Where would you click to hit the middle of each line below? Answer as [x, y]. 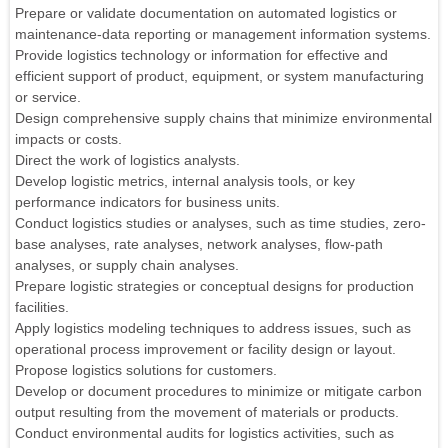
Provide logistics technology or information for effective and [201, 54]
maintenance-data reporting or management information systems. [223, 33]
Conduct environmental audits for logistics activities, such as [204, 432]
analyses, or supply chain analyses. [127, 264]
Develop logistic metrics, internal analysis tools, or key [185, 180]
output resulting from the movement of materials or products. [207, 411]
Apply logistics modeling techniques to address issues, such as [213, 327]
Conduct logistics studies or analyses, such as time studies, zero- [220, 222]
